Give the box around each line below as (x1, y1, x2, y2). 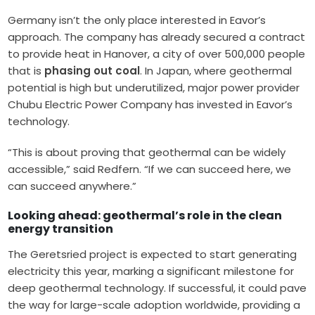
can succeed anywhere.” (8, 178, 137, 193)
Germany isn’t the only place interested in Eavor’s (8, 12, 266, 27)
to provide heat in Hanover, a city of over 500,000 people (8, 46, 306, 61)
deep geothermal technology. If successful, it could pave (8, 280, 307, 295)
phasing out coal (44, 63, 141, 78)
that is (8, 63, 45, 78)
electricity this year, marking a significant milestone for (8, 263, 295, 278)
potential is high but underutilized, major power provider (8, 79, 300, 95)
